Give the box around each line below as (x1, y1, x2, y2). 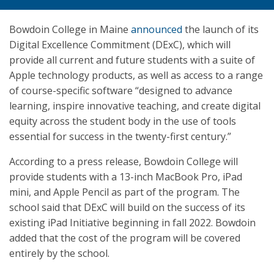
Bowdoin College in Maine (9, 23, 131, 36)
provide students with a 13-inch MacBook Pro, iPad (9, 170, 242, 183)
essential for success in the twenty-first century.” (9, 130, 231, 143)
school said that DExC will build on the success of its (9, 201, 245, 214)
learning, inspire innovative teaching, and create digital (9, 99, 261, 113)
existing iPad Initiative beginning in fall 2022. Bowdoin (9, 216, 256, 229)
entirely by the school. (9, 246, 109, 260)
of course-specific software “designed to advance (9, 84, 232, 97)
